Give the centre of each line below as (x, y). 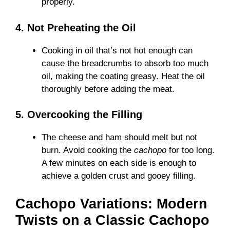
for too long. (190, 150)
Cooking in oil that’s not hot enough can (117, 50)
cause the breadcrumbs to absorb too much (125, 63)
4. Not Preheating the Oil (76, 27)
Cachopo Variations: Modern (111, 204)
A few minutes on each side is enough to (119, 163)
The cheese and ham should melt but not (119, 138)
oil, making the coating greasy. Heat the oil (123, 76)
